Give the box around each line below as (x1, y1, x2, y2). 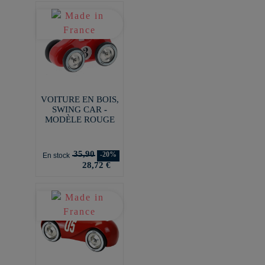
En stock (42, 151, 70, 160)
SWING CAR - (52, 104, 107, 114)
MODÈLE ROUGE (44, 114, 115, 124)
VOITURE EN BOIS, (40, 94, 119, 104)
